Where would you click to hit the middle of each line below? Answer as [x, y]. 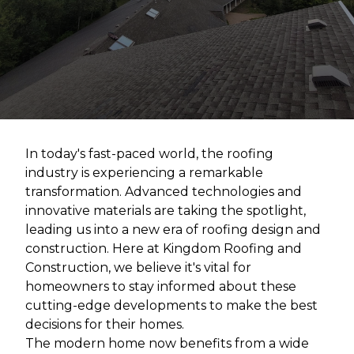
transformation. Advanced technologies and [164, 191]
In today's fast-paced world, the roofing [149, 153]
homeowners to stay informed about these [161, 286]
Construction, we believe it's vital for [138, 267]
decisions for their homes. [105, 324]
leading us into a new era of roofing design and [173, 229]
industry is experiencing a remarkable [144, 172]
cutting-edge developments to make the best [171, 305]
